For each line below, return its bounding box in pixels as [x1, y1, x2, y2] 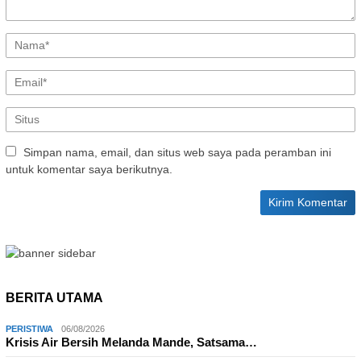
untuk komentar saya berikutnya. [6, 163, 172, 176]
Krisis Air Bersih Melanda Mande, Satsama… [6, 335, 257, 350]
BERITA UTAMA [6, 291, 103, 305]
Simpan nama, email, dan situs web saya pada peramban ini [23, 146, 331, 160]
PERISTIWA [6, 324, 53, 334]
